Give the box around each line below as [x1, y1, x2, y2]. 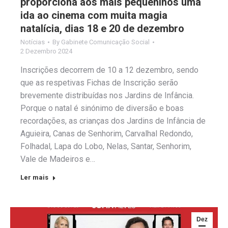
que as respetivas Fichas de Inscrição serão [20, 78, 178, 88]
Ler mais [20, 174, 48, 182]
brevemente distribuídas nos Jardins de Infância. [20, 91, 194, 101]
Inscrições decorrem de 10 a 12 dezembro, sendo [20, 65, 198, 75]
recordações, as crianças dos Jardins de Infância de [20, 116, 206, 126]
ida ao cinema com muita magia [20, 9, 167, 22]
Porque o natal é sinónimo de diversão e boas [20, 103, 184, 113]
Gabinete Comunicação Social [61, 38, 150, 46]
